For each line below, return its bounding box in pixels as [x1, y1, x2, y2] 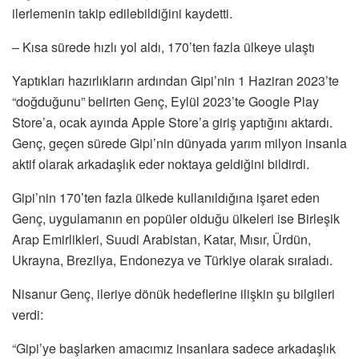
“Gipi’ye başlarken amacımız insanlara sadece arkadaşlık [12, 338, 336, 357]
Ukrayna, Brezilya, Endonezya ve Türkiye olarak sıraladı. [12, 250, 333, 269]
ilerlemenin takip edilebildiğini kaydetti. [12, 3, 232, 22]
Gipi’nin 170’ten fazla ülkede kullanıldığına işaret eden [12, 188, 320, 207]
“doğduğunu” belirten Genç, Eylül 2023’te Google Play [12, 91, 319, 111]
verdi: [12, 305, 43, 324]
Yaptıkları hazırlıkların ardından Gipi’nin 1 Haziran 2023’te [12, 71, 339, 90]
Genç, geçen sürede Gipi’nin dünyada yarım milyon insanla [12, 133, 347, 152]
